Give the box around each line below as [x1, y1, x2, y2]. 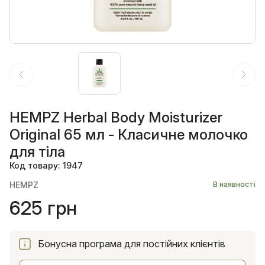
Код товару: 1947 [9, 160, 83, 170]
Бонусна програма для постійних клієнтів [38, 238, 225, 250]
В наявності [213, 179, 256, 189]
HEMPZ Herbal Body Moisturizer [9, 108, 222, 126]
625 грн [9, 196, 77, 219]
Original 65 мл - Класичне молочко [9, 125, 248, 143]
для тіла [9, 143, 65, 160]
